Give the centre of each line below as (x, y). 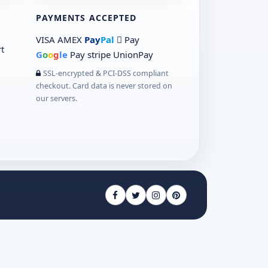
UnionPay (133, 55)
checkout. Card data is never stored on (104, 86)
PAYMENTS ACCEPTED (86, 18)
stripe (99, 55)
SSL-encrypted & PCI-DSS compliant (106, 74)
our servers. (57, 99)
